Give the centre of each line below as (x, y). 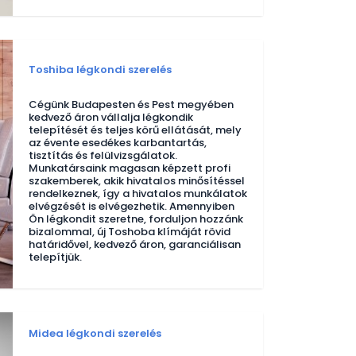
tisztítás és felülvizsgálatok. (103, 156)
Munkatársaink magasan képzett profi (130, 168)
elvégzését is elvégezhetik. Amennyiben (132, 207)
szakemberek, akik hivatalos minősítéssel (137, 181)
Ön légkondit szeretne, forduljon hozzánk (136, 219)
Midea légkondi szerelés (95, 333)
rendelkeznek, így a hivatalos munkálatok (138, 194)
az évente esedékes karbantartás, (118, 143)
